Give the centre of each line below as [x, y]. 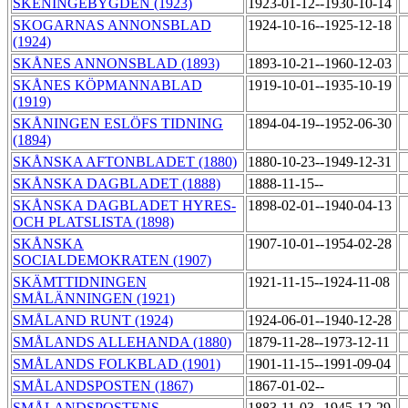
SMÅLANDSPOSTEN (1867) [103, 386]
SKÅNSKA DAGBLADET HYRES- [124, 206]
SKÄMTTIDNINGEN [80, 282]
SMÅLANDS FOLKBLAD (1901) [117, 364]
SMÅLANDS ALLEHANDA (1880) [122, 342]
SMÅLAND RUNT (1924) [93, 321]
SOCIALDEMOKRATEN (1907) [112, 260]
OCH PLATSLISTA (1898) [93, 222]
